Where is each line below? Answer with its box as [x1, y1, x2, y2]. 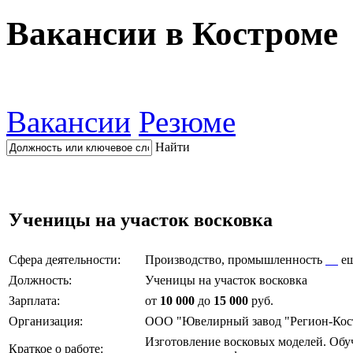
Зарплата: [9, 293, 60, 307]
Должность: [9, 273, 72, 287]
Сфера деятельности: [9, 252, 121, 266]
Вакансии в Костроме [6, 14, 338, 52]
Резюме [139, 104, 236, 139]
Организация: [9, 314, 83, 328]
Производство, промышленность [145, 252, 325, 266]
